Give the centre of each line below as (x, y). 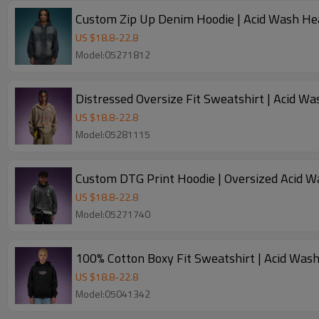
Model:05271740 (113, 214)
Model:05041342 (113, 294)
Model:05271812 (113, 54)
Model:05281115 (113, 134)
